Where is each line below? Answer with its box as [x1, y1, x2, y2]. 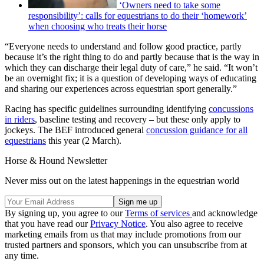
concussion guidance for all [146, 124, 247, 135]
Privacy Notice [90, 218, 146, 229]
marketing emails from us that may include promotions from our [5, 229, 241, 239]
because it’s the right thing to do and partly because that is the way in [5, 51, 259, 62]
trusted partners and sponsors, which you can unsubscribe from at [5, 239, 247, 250]
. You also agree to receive [146, 218, 243, 229]
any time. [5, 250, 39, 260]
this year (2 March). [46, 135, 121, 146]
